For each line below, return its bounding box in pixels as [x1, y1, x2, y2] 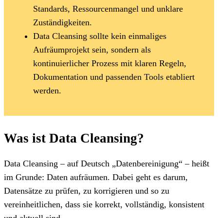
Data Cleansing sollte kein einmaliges [33, 31, 166, 41]
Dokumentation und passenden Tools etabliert [33, 72, 195, 82]
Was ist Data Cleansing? [4, 130, 144, 145]
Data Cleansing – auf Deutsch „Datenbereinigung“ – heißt [4, 158, 209, 168]
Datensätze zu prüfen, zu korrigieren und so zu [4, 185, 169, 196]
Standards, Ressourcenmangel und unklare [33, 3, 183, 14]
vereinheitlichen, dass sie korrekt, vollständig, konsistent [4, 199, 204, 209]
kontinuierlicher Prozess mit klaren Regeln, [33, 58, 186, 68]
